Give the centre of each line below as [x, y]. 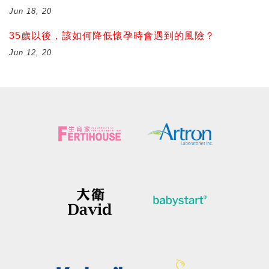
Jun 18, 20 [30, 11]
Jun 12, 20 [30, 52]
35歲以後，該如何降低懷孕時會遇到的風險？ [112, 35]
